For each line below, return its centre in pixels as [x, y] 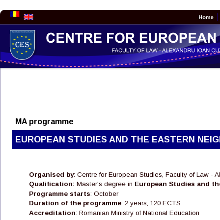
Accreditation [52, 213]
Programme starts [60, 193]
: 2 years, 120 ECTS [151, 203]
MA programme [44, 121]
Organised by [51, 174]
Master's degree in [105, 184]
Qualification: [52, 184]
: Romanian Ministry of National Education [137, 213]
